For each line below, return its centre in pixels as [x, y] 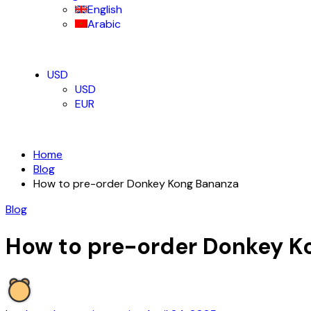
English [105, 10]
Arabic [104, 24]
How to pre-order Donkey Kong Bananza [136, 184]
